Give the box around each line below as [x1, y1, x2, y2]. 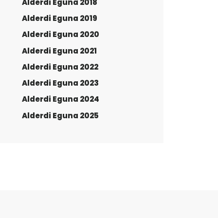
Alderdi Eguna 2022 [22, 61, 98, 72]
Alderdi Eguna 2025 [22, 110, 99, 121]
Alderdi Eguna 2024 [22, 94, 99, 105]
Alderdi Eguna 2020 [22, 29, 99, 40]
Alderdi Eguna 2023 [22, 78, 99, 88]
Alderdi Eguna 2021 [22, 45, 97, 56]
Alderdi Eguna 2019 [22, 13, 97, 23]
